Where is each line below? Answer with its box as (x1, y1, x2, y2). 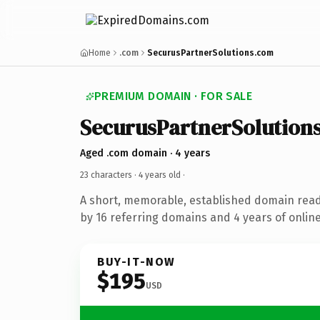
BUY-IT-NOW (97, 254, 176, 269)
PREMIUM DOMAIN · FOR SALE (94, 89, 252, 103)
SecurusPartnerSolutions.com (147, 48, 274, 58)
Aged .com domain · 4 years (80, 146, 210, 159)
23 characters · (80, 169, 139, 180)
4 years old (139, 169, 181, 180)
